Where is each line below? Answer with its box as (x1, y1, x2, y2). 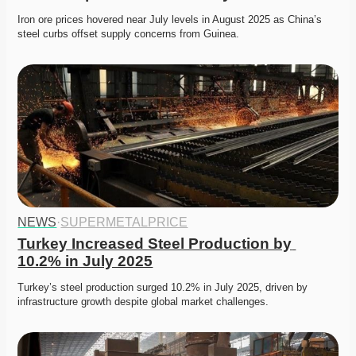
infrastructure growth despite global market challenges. (17, 296, 273, 308)
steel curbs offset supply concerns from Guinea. (17, 28, 243, 41)
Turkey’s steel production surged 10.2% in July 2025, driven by (17, 281, 308, 294)
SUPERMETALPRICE (60, 215, 188, 230)
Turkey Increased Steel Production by (17, 235, 292, 253)
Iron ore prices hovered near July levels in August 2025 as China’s (17, 14, 323, 26)
